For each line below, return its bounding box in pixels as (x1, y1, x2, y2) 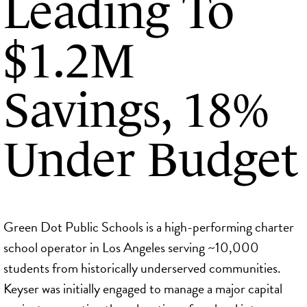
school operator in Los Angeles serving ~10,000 (3, 236, 259, 258)
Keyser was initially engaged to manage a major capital (3, 278, 282, 299)
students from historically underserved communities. (3, 257, 281, 278)
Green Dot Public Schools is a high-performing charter (3, 216, 294, 237)
